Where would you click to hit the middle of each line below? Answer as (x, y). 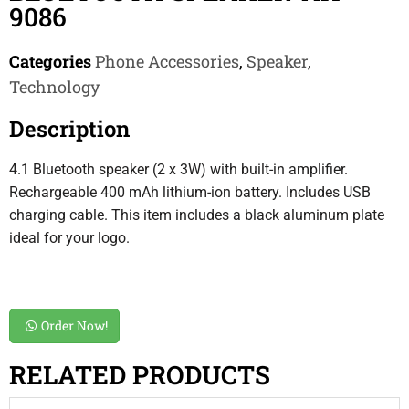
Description (69, 129)
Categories (50, 61)
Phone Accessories (167, 61)
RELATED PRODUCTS (140, 375)
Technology (54, 87)
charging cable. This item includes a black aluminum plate (197, 215)
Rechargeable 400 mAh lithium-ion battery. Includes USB (190, 192)
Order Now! (74, 325)
